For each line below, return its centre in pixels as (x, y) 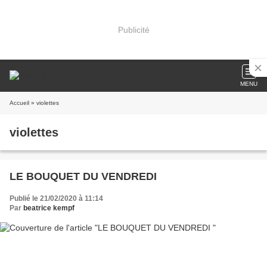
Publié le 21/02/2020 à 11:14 (56, 198)
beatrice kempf (49, 208)
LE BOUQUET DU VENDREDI (83, 176)
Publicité (133, 30)
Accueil (19, 103)
